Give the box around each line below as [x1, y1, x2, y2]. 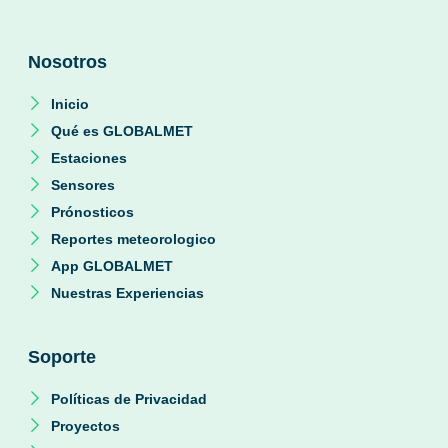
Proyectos [50, 417, 120, 434]
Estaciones [50, 149, 127, 166]
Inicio [50, 95, 89, 112]
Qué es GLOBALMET [50, 122, 193, 139]
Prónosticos [50, 203, 134, 220]
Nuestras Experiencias [50, 284, 204, 301]
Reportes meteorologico [50, 230, 216, 247]
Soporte [28, 346, 96, 367]
